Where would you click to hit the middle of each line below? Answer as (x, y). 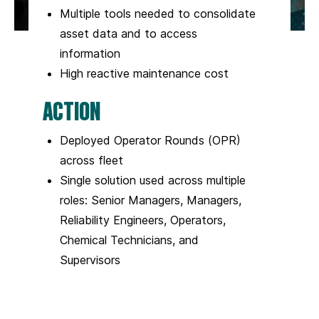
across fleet (91, 160)
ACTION (72, 110)
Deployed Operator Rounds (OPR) (150, 140)
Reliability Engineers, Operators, (143, 220)
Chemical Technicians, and (129, 240)
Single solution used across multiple (153, 180)
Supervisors (90, 260)
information (90, 53)
